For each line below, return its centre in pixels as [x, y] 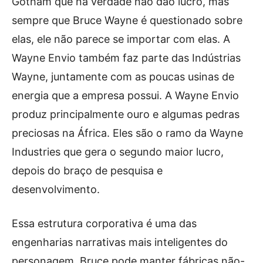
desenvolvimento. [56, 189]
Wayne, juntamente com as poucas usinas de [123, 76]
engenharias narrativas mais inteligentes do [120, 242]
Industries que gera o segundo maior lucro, [118, 151]
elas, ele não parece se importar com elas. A [121, 39]
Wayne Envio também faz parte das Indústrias [126, 58]
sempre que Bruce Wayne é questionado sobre [127, 20]
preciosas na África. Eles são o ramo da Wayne [127, 133]
